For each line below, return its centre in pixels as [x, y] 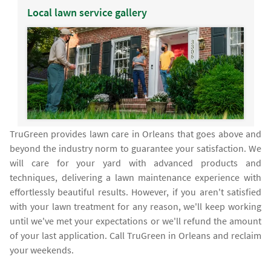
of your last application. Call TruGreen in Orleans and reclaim [135, 236]
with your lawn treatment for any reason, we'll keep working [135, 207]
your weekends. [42, 250]
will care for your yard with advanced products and [135, 163]
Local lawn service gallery [87, 13]
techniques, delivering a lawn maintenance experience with [135, 178]
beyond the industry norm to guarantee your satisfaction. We [135, 149]
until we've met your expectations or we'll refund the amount [135, 221]
